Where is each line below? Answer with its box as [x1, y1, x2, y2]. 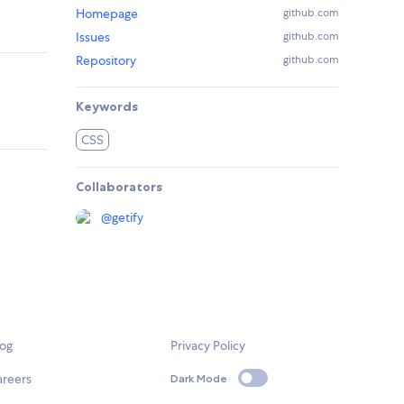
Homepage [76, 5, 138, 23]
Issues [76, 29, 110, 46]
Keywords [76, 98, 138, 115]
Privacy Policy [170, 337, 246, 354]
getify [112, 209, 143, 226]
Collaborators [76, 179, 162, 196]
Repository [76, 52, 136, 69]
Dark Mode [170, 371, 228, 385]
